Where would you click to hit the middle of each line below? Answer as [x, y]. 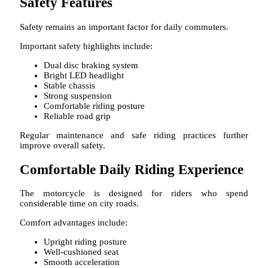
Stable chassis [69, 85]
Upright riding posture [85, 242]
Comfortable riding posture [94, 106]
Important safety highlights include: [86, 46]
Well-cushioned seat [81, 252]
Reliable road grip [77, 116]
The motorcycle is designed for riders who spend [134, 194]
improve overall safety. [63, 145]
